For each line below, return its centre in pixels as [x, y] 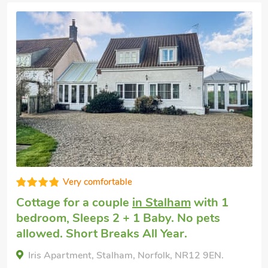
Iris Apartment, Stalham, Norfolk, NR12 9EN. [126, 255]
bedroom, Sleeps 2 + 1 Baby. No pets [118, 218]
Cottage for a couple [74, 202]
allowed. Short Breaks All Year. [102, 234]
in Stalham [162, 202]
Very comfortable [98, 182]
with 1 [210, 202]
